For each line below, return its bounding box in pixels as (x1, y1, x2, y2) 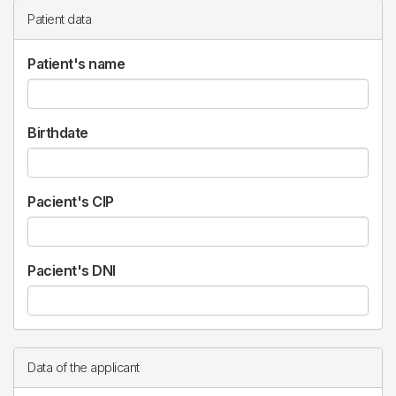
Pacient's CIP (27, 193, 114, 210)
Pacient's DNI (27, 262, 116, 279)
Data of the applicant (27, 360, 140, 376)
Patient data (27, 11, 91, 27)
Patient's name (27, 55, 125, 72)
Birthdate (27, 124, 88, 141)
